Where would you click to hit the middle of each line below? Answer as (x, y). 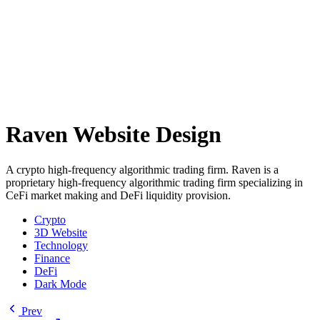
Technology (61, 245)
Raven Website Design (114, 135)
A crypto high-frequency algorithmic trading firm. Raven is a (142, 169)
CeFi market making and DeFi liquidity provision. (118, 195)
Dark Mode (60, 284)
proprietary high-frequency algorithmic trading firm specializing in (154, 182)
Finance (52, 258)
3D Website (61, 232)
